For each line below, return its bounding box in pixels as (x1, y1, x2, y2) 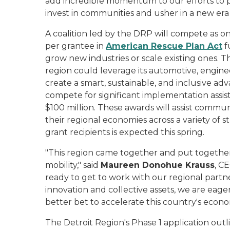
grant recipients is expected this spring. (45, 127, 204, 137)
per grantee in (45, 41, 106, 51)
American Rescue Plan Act (106, 41, 222, 51)
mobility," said (45, 160, 101, 170)
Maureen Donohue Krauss (101, 160, 215, 170)
